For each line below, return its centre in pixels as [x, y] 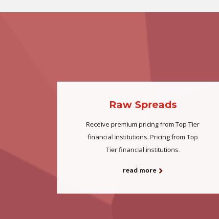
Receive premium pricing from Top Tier [143, 124]
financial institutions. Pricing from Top [143, 137]
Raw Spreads [143, 105]
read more [139, 170]
